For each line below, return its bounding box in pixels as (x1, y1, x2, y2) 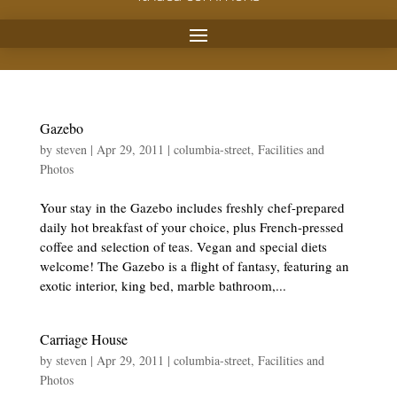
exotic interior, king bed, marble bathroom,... (39, 276, 286, 294)
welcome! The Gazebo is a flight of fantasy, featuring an (39, 257, 349, 275)
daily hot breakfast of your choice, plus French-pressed (39, 218, 344, 236)
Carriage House (39, 330, 128, 348)
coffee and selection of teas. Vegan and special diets (39, 237, 327, 255)
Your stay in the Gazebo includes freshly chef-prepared (39, 198, 345, 216)
